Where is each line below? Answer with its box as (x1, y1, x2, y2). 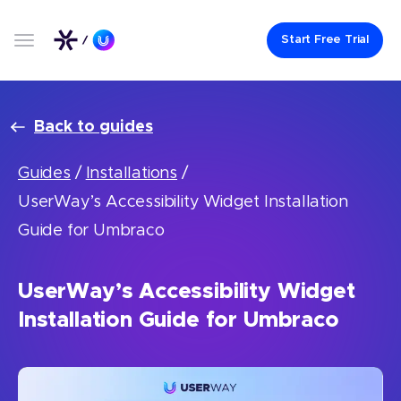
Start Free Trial (281, 34, 369, 46)
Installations (85, 166, 178, 182)
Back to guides (34, 119, 153, 135)
